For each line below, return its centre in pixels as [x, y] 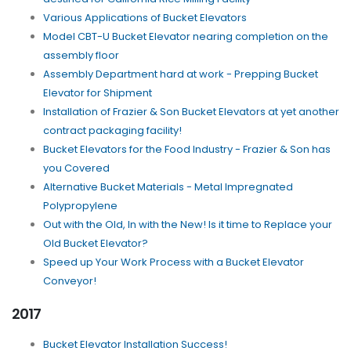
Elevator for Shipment [98, 93]
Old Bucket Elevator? [96, 244]
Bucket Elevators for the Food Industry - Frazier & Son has [187, 150]
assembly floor [81, 56]
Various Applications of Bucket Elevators [145, 18]
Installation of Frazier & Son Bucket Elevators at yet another [191, 112]
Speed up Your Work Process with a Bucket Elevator [174, 262]
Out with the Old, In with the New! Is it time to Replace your [188, 225]
